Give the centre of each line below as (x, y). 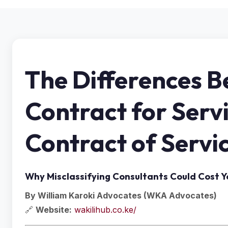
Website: (54, 210)
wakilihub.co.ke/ (105, 210)
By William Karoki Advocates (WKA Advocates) (121, 195)
